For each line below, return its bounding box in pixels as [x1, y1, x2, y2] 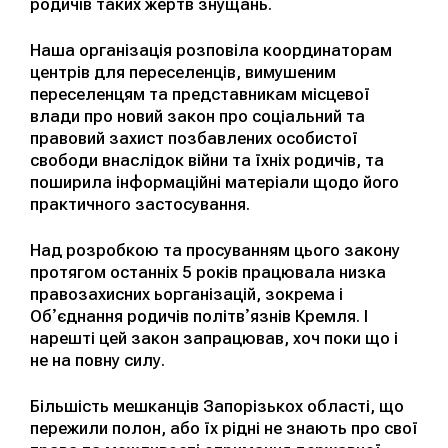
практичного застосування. [30, 194, 250, 215]
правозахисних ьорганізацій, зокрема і [30, 284, 343, 305]
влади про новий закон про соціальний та [30, 106, 365, 127]
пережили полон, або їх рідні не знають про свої [30, 418, 418, 439]
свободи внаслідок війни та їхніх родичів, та [30, 150, 384, 171]
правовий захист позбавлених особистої [30, 128, 358, 149]
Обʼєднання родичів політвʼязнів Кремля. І [30, 306, 368, 327]
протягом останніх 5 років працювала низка [30, 262, 386, 283]
